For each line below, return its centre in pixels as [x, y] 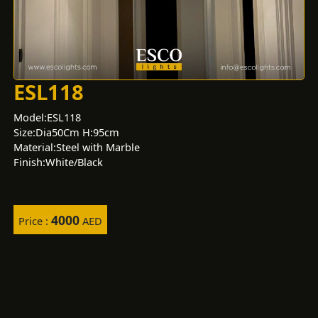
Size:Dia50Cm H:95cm [66, 132]
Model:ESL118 [47, 117]
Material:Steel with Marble [76, 147]
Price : [35, 220]
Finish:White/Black [58, 162]
